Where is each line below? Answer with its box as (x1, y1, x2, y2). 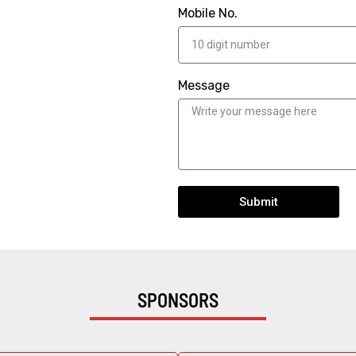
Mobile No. (178, 6, 238, 21)
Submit (239, 194, 279, 209)
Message (178, 78, 230, 93)
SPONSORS (137, 287, 219, 311)
